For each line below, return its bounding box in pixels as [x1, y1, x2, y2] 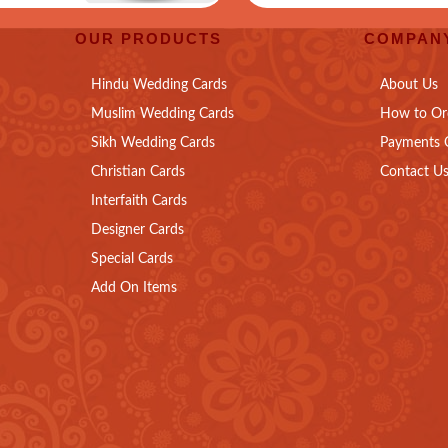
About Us [380, 78, 439, 92]
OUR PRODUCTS [74, 30, 222, 47]
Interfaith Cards [90, 194, 187, 208]
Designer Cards [90, 223, 184, 237]
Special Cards [90, 252, 173, 266]
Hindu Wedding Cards [90, 78, 227, 92]
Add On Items [90, 281, 177, 295]
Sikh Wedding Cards [90, 136, 215, 150]
